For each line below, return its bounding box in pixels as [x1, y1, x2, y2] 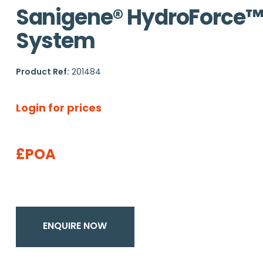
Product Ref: [15, 66, 69, 77]
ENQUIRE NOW [43, 219, 107, 233]
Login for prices [15, 100, 102, 115]
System [15, 26, 96, 56]
